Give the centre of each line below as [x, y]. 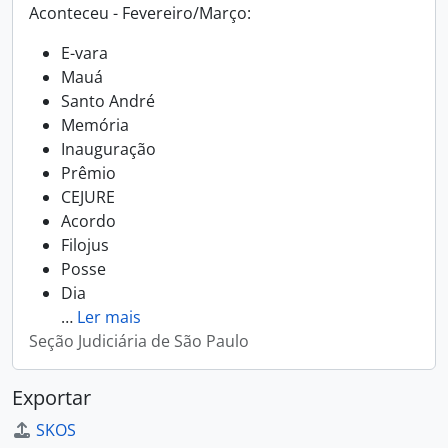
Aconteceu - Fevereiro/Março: [140, 13]
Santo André [108, 101]
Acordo [88, 221]
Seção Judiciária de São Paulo [139, 341]
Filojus [85, 245]
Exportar [51, 397]
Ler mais [109, 317]
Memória [95, 125]
